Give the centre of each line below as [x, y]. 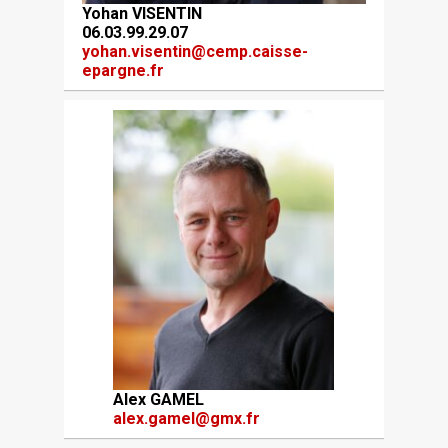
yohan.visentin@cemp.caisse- [194, 52]
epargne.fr [122, 71]
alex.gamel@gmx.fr [187, 419]
